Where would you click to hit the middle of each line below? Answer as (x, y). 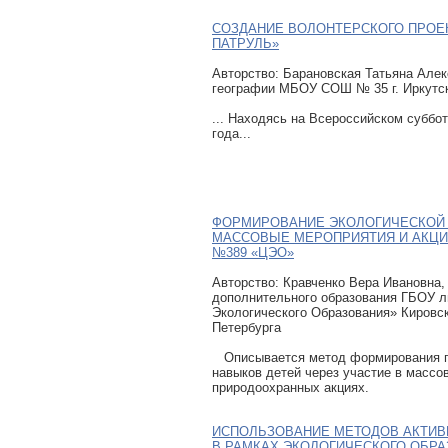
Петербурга (246, 327)
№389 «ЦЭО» (253, 252)
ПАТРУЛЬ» (245, 43)
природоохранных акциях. (290, 387)
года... (231, 133)
